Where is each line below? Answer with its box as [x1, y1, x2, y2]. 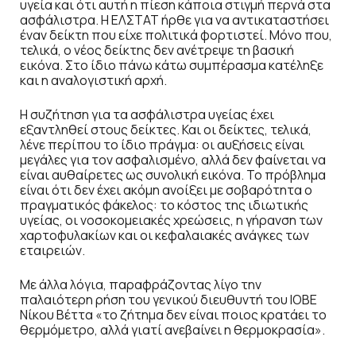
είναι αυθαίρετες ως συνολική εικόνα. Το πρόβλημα [20, 166, 326, 184]
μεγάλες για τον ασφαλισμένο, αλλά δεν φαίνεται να [20, 151, 326, 169]
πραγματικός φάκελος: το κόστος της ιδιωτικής [20, 196, 308, 215]
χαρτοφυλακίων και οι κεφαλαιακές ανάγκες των [20, 226, 309, 245]
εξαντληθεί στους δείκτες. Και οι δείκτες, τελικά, [20, 121, 311, 139]
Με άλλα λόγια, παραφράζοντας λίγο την [20, 276, 261, 294]
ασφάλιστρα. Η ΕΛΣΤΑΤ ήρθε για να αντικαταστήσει [20, 11, 329, 29]
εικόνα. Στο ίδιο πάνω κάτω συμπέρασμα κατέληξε [20, 56, 323, 75]
